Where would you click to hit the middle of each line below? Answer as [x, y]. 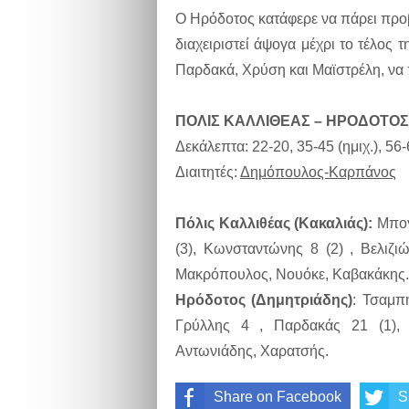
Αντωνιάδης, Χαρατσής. [252, 351]
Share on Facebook [278, 397]
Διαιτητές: [208, 172]
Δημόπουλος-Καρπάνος [318, 172]
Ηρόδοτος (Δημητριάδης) [264, 300]
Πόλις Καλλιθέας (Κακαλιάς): [274, 223]
